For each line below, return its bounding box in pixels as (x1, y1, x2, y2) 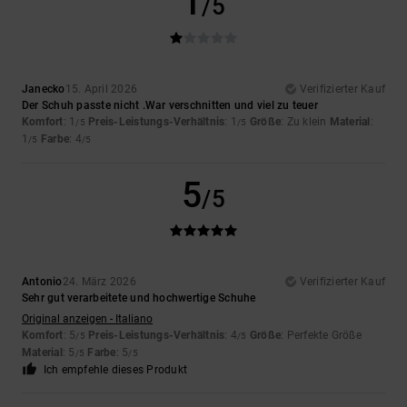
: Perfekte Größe (281, 329, 362, 342)
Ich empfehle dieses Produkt (43, 363, 188, 377)
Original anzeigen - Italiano (22, 313, 153, 326)
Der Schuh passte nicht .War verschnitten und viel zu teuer (22, 99, 318, 113)
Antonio (22, 275, 63, 289)
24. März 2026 (62, 275, 136, 289)
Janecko (22, 83, 65, 96)
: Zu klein (281, 115, 330, 129)
